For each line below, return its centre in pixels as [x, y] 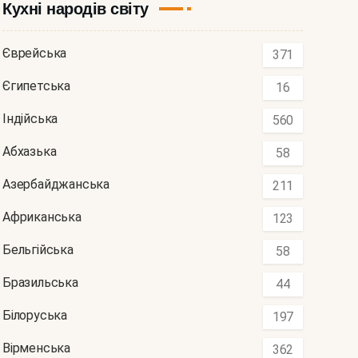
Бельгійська [38, 250]
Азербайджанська [56, 185]
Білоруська [35, 316]
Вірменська [36, 348]
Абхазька [30, 152]
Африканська [42, 217]
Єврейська [35, 54]
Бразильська [40, 283]
